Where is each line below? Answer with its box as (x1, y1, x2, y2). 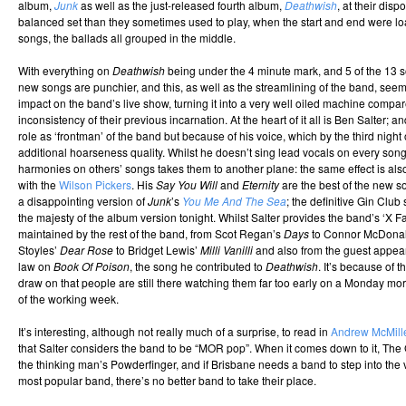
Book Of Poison (53, 258, 130, 275)
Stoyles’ (18, 242, 60, 258)
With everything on (18, 63, 112, 79)
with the (18, 177, 59, 193)
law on (18, 258, 53, 275)
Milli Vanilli (200, 242, 253, 258)
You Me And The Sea (182, 193, 286, 209)
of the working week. (18, 291, 119, 307)
